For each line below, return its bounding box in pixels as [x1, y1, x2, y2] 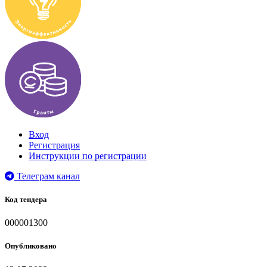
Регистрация [29, 139, 80, 150]
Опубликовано [5, 241, 57, 251]
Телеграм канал [14, 170, 80, 181]
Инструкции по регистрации [29, 150, 147, 161]
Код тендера [5, 195, 47, 204]
